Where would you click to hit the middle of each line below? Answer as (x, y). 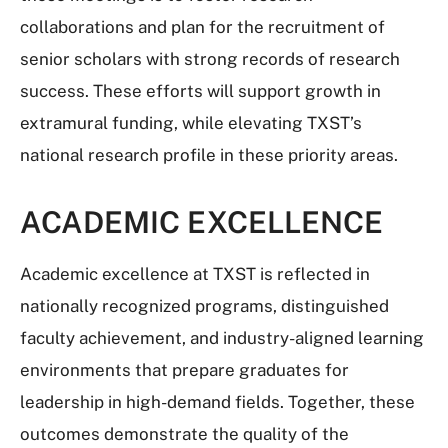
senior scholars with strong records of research (210, 59)
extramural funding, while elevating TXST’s (191, 123)
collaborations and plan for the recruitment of (202, 27)
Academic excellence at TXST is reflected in (195, 274)
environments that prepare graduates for (184, 370)
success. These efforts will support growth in (200, 91)
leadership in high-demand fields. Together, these (217, 402)
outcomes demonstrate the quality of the (184, 434)
